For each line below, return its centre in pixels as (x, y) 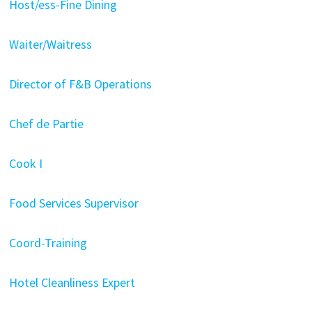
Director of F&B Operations (80, 84)
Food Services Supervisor (73, 203)
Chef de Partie (46, 124)
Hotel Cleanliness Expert (72, 282)
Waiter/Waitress (50, 44)
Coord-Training (48, 243)
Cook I (25, 163)
